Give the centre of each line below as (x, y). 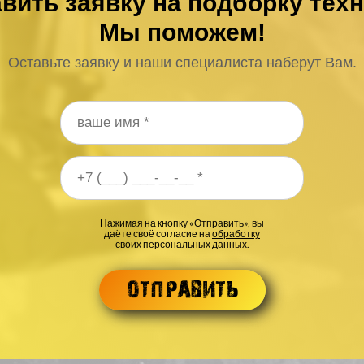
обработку (236, 233)
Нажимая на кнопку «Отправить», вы (182, 223)
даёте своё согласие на (158, 233)
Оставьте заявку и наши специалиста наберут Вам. (182, 62)
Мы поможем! (182, 32)
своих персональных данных (181, 244)
